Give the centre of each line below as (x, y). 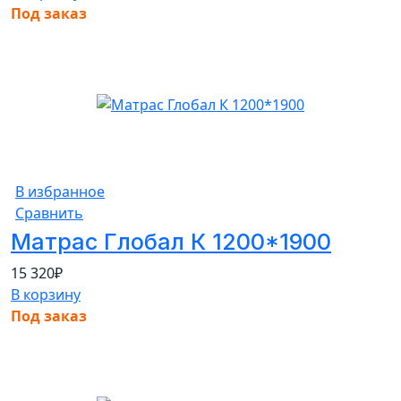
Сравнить (49, 213)
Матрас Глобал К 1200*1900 (171, 241)
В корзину (46, 294)
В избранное (60, 191)
